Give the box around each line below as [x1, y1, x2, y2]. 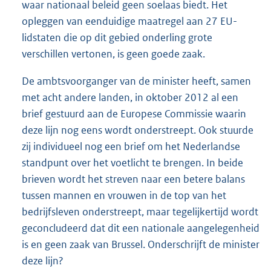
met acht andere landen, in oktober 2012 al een [22, 90, 238, 104]
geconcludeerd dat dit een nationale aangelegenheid [22, 221, 260, 235]
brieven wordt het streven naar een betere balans [22, 172, 245, 186]
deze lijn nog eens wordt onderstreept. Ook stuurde [22, 123, 253, 137]
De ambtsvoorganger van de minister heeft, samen [22, 74, 251, 88]
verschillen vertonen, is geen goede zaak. [22, 47, 205, 60]
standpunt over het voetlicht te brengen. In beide [22, 155, 243, 169]
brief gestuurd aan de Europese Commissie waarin [22, 106, 246, 120]
